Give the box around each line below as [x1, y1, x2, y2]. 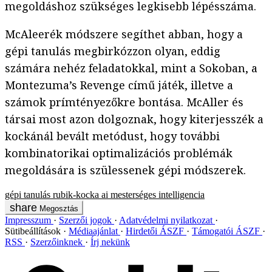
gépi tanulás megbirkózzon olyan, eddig [5, 44, 220, 59]
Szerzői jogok [59, 215, 114, 226]
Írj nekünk [90, 237, 130, 248]
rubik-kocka [53, 189, 99, 200]
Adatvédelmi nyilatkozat [119, 215, 215, 226]
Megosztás [39, 204, 78, 214]
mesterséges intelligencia [110, 189, 205, 200]
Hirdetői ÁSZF [126, 226, 186, 237]
